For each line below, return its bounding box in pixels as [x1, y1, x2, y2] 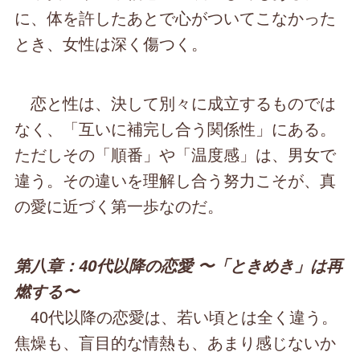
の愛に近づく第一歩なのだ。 [14, 194, 224, 218]
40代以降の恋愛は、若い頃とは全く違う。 [14, 305, 338, 329]
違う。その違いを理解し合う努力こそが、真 [14, 168, 337, 192]
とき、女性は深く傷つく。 [14, 31, 208, 55]
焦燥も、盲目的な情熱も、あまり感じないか [14, 330, 337, 354]
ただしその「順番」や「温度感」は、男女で [14, 142, 337, 166]
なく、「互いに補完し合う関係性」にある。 [14, 117, 337, 141]
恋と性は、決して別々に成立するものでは [14, 91, 337, 115]
